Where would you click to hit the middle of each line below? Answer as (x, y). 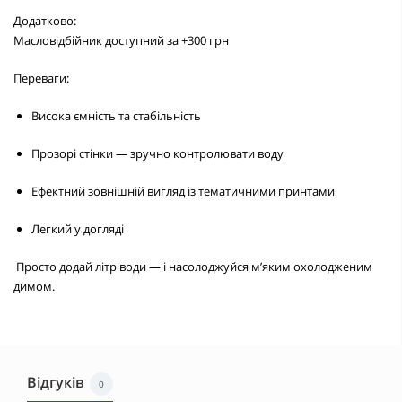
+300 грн (205, 40)
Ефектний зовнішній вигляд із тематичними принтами (183, 191)
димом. (34, 286)
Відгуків (56, 382)
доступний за (142, 40)
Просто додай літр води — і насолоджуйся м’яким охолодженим (193, 266)
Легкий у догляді (78, 228)
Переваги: (41, 78)
